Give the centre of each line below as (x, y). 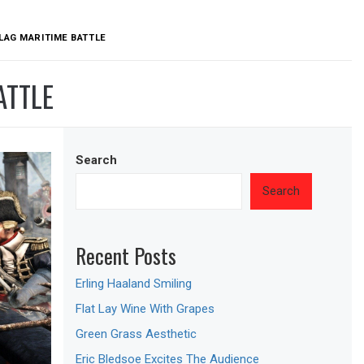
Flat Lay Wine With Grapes (145, 308)
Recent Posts (126, 255)
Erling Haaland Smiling (134, 283)
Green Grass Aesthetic (136, 334)
